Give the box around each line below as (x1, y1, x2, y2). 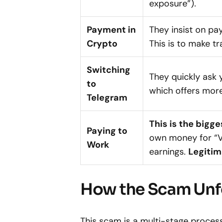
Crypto (87, 38, 117, 50)
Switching (87, 64, 130, 76)
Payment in (87, 24, 136, 36)
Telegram (87, 92, 127, 104)
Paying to (87, 125, 127, 137)
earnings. (149, 146, 188, 158)
